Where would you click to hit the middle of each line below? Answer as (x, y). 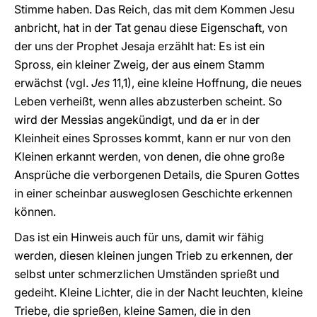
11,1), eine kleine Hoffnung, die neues (206, 83)
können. (35, 212)
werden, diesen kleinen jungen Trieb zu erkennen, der (154, 255)
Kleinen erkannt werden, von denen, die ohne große (149, 156)
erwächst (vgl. (53, 83)
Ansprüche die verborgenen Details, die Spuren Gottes (157, 175)
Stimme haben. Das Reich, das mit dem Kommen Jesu (154, 9)
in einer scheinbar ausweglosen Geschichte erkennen (153, 193)
